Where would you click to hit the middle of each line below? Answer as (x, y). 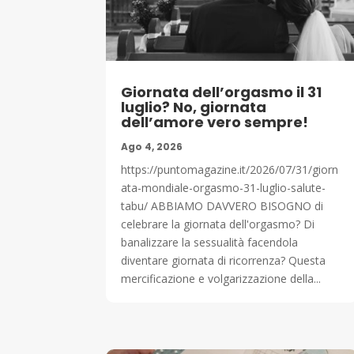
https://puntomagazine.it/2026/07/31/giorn (230, 169)
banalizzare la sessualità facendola (210, 242)
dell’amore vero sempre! (215, 122)
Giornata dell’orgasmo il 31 (222, 92)
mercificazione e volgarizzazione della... (221, 278)
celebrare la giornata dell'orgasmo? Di (218, 224)
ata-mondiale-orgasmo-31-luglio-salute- (224, 187)
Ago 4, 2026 (152, 146)
